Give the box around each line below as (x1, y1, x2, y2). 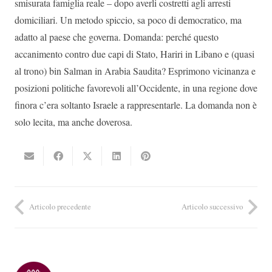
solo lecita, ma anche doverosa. (15, 115, 132, 129)
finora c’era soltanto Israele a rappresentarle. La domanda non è (15, 98, 257, 112)
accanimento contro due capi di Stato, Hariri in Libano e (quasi (15, 47, 254, 61)
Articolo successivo (182, 201, 243, 212)
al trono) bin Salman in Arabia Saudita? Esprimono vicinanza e (15, 64, 256, 78)
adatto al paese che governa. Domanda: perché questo (15, 30, 219, 44)
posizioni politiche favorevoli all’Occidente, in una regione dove (15, 81, 257, 95)
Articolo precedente (29, 201, 91, 212)
